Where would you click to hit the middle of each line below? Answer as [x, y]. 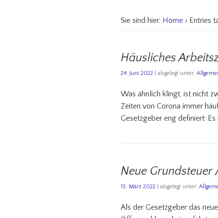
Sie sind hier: [141, 21]
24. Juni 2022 [137, 73]
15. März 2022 [138, 187]
